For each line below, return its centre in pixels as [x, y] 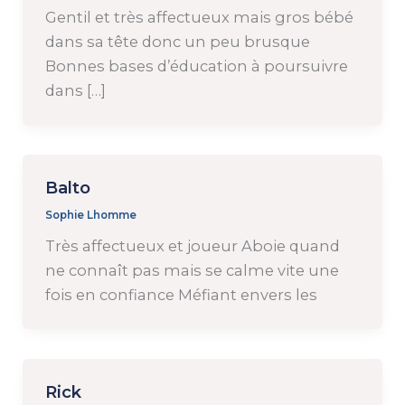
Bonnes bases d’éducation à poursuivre [196, 66]
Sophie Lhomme [90, 215]
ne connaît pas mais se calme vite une [192, 270]
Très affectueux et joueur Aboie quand [192, 245]
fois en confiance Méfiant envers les [181, 294]
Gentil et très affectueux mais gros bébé [199, 17]
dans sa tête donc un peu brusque [177, 41]
